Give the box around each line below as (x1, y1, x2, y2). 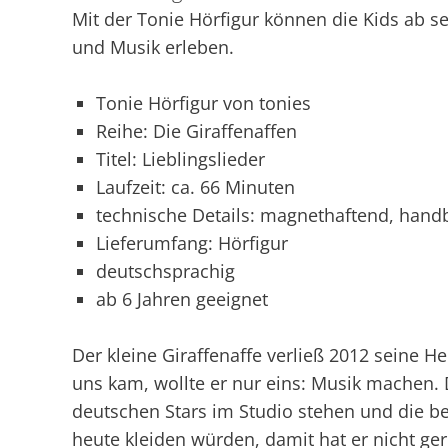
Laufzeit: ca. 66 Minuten (96, 175, 295, 199)
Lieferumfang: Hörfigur (96, 231, 288, 255)
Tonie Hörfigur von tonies (96, 91, 311, 115)
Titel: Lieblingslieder (96, 147, 265, 171)
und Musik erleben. (72, 35, 244, 59)
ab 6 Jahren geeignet (96, 287, 268, 311)
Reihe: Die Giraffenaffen (96, 119, 297, 143)
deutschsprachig (96, 259, 235, 283)
